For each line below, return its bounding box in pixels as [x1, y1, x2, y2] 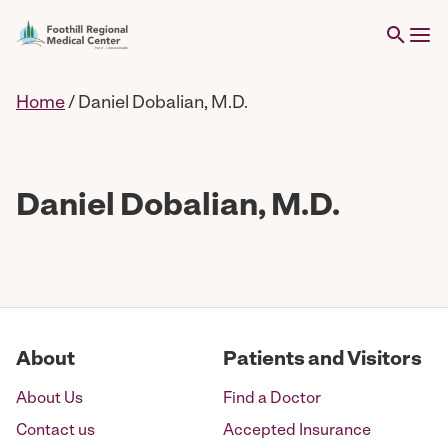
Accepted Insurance [223, 423, 371, 439]
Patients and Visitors [223, 350, 422, 370]
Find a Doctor [223, 391, 321, 407]
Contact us [16, 423, 95, 439]
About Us [16, 391, 83, 407]
